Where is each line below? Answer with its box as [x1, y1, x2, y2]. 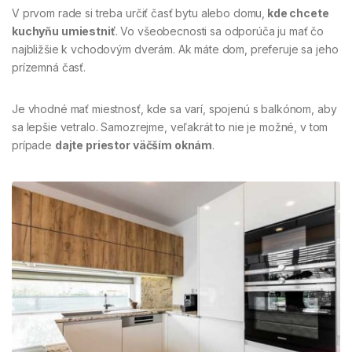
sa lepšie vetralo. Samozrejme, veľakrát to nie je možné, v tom [12, 119, 328, 134]
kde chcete [265, 5, 329, 20]
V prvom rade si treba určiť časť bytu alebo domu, [12, 5, 266, 20]
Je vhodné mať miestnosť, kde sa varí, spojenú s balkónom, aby [12, 101, 337, 115]
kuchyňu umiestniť [12, 24, 115, 38]
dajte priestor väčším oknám [54, 137, 213, 152]
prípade [12, 137, 55, 152]
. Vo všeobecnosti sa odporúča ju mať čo [115, 24, 324, 38]
